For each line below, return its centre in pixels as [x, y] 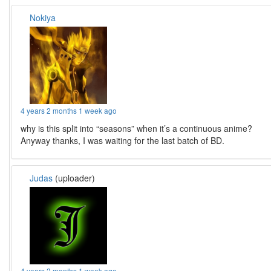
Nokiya [43, 17]
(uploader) [74, 178]
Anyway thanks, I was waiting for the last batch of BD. [123, 140]
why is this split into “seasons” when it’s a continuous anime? [137, 128]
